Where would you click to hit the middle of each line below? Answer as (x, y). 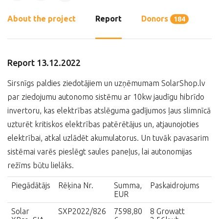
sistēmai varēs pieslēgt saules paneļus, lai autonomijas (100, 152)
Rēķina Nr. (76, 185)
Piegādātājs (31, 185)
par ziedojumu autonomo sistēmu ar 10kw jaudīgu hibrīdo (106, 97)
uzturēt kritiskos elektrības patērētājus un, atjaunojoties (103, 124)
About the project (42, 19)
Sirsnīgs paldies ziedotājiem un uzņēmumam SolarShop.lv (106, 83)
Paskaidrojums (175, 185)
